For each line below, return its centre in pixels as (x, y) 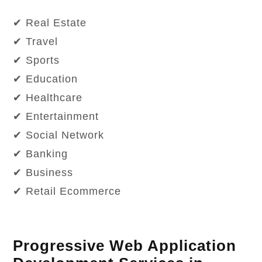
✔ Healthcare (48, 98)
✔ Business (43, 173)
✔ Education (46, 79)
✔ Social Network (59, 135)
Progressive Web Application (125, 246)
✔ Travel (36, 42)
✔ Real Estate (50, 23)
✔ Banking (41, 154)
